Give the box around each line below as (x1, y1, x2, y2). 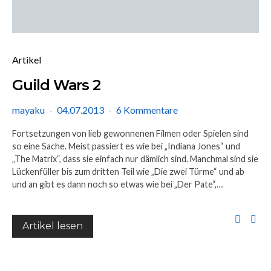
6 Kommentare (116, 104, 178, 116)
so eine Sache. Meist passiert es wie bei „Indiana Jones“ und (12, 141, 240, 151)
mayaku (12, 104, 45, 116)
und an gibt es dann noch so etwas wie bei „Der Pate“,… (12, 179, 223, 189)
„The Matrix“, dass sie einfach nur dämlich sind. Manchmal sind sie (12, 154, 258, 164)
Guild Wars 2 (12, 76, 100, 94)
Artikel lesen (22, 220, 83, 232)
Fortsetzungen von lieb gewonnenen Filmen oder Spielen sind (12, 128, 249, 139)
